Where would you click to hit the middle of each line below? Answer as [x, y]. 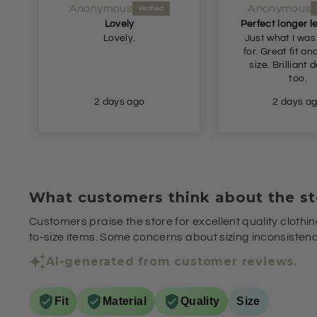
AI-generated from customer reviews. [172, 262]
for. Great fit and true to [252, 51]
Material [125, 301]
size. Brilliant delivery [261, 65]
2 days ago [120, 102]
